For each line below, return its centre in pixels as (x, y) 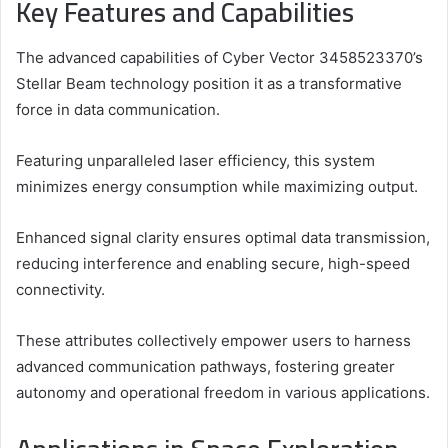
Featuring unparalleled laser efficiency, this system (195, 160)
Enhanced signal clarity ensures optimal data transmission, (223, 237)
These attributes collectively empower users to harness (213, 340)
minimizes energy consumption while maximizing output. (217, 186)
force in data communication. (118, 109)
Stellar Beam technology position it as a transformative (209, 83)
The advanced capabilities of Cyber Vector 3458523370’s (219, 57)
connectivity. (60, 289)
